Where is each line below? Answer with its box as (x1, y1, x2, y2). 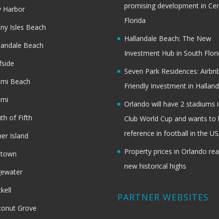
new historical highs (124, 161, 187, 171)
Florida (124, 15, 146, 25)
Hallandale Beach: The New (124, 33, 212, 43)
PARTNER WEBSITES (117, 191, 209, 203)
